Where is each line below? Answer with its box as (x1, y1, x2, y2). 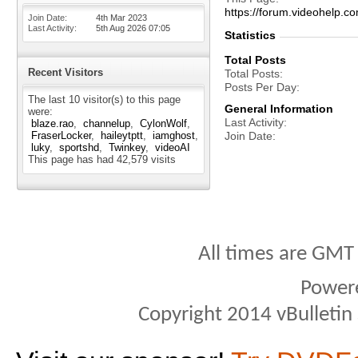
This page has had (28, 153, 117, 165)
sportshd (59, 141, 99, 153)
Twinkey (109, 141, 145, 153)
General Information (225, 102, 333, 115)
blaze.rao (31, 117, 74, 129)
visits (148, 153, 176, 165)
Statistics (225, 29, 276, 42)
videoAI (155, 141, 190, 153)
